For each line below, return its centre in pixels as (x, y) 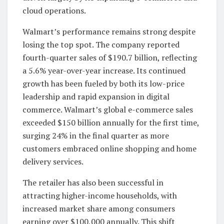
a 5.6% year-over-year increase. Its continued (104, 70)
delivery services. (53, 161)
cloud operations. (54, 10)
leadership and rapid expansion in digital (96, 96)
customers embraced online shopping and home (109, 148)
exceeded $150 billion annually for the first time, (111, 122)
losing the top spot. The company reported (101, 44)
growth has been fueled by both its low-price (103, 83)
